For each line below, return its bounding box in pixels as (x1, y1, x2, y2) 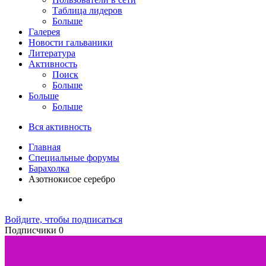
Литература (28, 47, 75, 58)
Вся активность (28, 121, 91, 132)
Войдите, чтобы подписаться (5, 214, 122, 224)
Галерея (28, 26, 60, 37)
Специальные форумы (28, 152, 119, 163)
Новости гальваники (28, 37, 113, 47)
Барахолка (28, 163, 69, 173)
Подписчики (5, 224, 56, 235)
